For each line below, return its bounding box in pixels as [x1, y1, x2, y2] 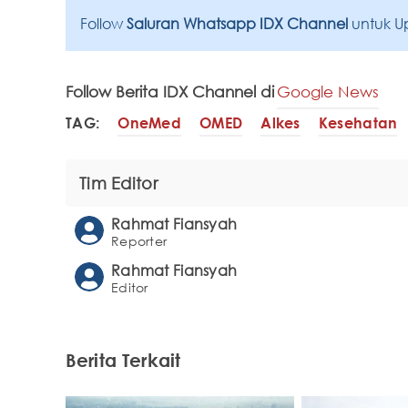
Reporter [111, 233, 168, 250]
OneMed [117, 113, 182, 132]
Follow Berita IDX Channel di [66, 82, 274, 102]
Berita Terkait [66, 349, 181, 372]
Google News [277, 82, 379, 102]
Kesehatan [318, 113, 398, 132]
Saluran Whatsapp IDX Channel [127, 15, 352, 34]
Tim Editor [79, 173, 158, 194]
